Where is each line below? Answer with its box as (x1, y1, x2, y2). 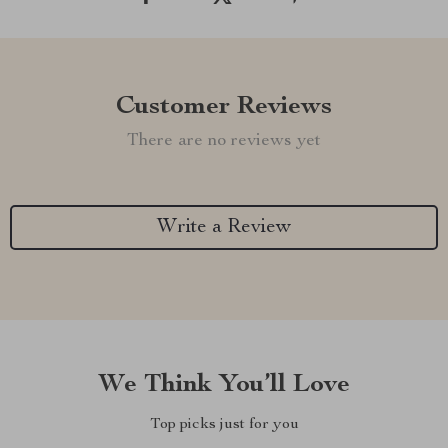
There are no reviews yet (127, 132, 321, 150)
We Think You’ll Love (98, 372, 350, 398)
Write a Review (157, 217, 291, 238)
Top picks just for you (149, 417, 299, 433)
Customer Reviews (116, 94, 332, 120)
